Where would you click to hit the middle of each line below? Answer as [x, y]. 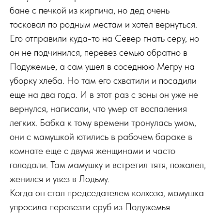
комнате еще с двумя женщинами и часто [93, 151]
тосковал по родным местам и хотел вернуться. [103, 24]
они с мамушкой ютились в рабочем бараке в [101, 137]
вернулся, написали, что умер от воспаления [98, 108]
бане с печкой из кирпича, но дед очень [90, 10]
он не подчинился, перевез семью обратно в [99, 52]
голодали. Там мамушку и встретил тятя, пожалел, [108, 165]
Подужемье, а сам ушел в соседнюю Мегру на [102, 66]
